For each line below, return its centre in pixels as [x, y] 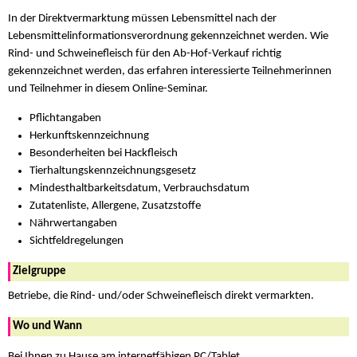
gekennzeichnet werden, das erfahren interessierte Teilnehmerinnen [170, 71]
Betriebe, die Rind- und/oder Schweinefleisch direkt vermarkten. [161, 296]
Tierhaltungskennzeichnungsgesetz [113, 171]
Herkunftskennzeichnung [90, 135]
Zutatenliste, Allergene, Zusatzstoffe [116, 206]
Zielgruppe [39, 272]
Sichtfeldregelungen [77, 241]
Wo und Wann [47, 327]
